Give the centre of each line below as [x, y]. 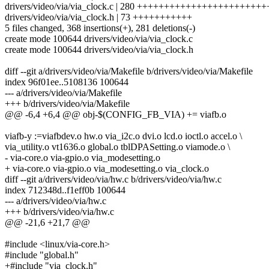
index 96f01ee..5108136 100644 [67, 82]
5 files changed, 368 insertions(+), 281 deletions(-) [100, 28]
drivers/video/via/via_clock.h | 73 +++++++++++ [98, 17]
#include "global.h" [42, 255]
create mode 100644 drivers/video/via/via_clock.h [99, 50]
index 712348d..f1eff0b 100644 [65, 190]
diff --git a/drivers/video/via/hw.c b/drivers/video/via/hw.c [113, 180]
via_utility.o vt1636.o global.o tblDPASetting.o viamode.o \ [117, 147]
